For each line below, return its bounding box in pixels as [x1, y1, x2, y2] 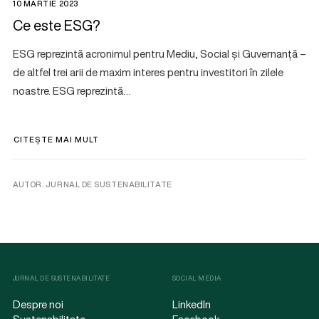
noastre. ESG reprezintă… [13, 82, 131, 98]
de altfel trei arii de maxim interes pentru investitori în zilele [13, 63, 283, 80]
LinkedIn [172, 296, 211, 312]
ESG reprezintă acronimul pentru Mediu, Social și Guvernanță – [13, 45, 306, 61]
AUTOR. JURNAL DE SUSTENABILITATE [13, 178, 172, 190]
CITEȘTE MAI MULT [14, 133, 100, 145]
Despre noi [13, 296, 63, 312]
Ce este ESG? [13, 14, 100, 36]
